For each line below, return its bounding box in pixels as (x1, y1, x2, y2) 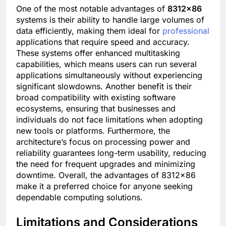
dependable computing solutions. (16, 192, 143, 203)
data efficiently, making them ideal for (16, 26, 162, 36)
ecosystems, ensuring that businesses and (16, 103, 176, 114)
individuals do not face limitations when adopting (16, 115, 203, 125)
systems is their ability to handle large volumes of (16, 15, 204, 25)
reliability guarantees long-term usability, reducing (16, 148, 206, 158)
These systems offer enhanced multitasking (16, 48, 180, 59)
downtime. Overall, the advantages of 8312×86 (16, 170, 196, 181)
